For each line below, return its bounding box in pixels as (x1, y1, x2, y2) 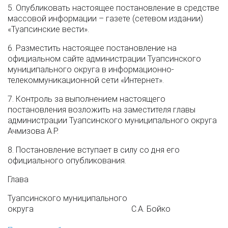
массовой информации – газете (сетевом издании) (8, 14, 203, 23)
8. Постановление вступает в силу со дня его (8, 145, 180, 155)
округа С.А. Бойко (8, 204, 170, 214)
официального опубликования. (8, 156, 126, 165)
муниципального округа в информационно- (8, 65, 174, 74)
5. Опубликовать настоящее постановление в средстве (8, 3, 219, 13)
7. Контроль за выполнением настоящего (8, 94, 165, 104)
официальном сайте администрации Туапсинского (8, 54, 201, 64)
